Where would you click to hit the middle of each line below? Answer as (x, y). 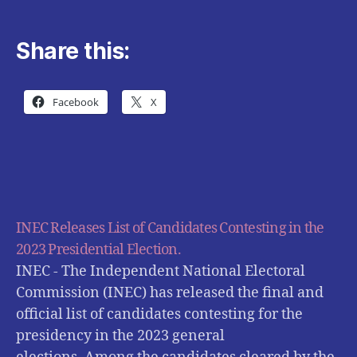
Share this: (73, 51)
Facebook (76, 102)
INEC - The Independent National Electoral (161, 272)
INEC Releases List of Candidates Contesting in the (170, 229)
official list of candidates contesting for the (159, 315)
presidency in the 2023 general (120, 336)
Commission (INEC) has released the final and (170, 293)
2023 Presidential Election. (98, 250)
